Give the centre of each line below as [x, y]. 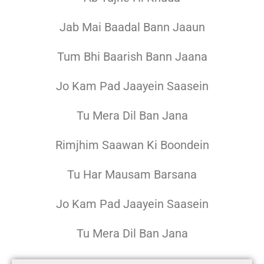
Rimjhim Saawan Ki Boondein [132, 145]
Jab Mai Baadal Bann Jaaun [132, 27]
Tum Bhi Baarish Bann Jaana [132, 57]
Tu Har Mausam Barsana [132, 175]
